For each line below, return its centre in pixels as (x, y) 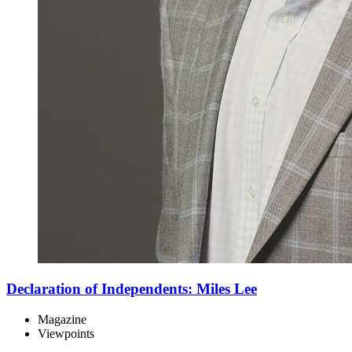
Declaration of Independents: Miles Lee (132, 289)
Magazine (62, 320)
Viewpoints (66, 334)
